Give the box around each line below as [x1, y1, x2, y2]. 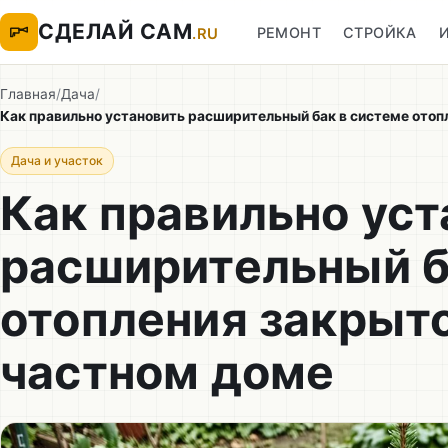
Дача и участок [11, 153, 103, 168]
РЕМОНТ [256, 23, 321, 41]
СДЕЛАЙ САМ [38, 19, 192, 44]
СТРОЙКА [342, 23, 417, 41]
